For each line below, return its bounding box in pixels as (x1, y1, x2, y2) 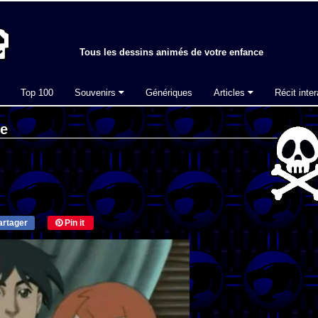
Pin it (62, 218, 84, 229)
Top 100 (21, 87, 53, 98)
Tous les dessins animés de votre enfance (79, 47, 263, 58)
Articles (214, 87, 248, 98)
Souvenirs (75, 87, 119, 98)
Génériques (146, 87, 192, 98)
